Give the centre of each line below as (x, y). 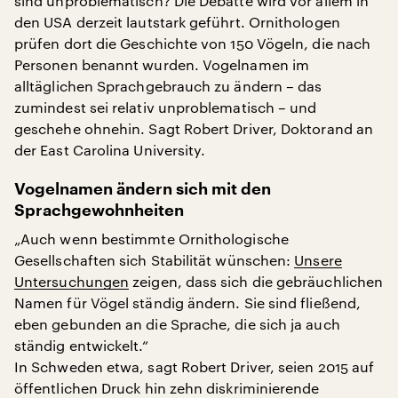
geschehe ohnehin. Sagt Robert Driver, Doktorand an (194, 128)
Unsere (318, 260)
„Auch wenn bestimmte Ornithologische (151, 239)
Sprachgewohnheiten (99, 211)
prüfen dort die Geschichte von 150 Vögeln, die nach (193, 43)
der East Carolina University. (110, 150)
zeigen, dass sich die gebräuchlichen (256, 281)
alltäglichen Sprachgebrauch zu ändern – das (168, 86)
